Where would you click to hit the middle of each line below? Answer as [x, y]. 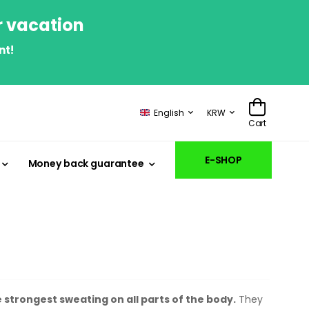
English [169, 112]
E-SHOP [223, 160]
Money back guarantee [86, 163]
